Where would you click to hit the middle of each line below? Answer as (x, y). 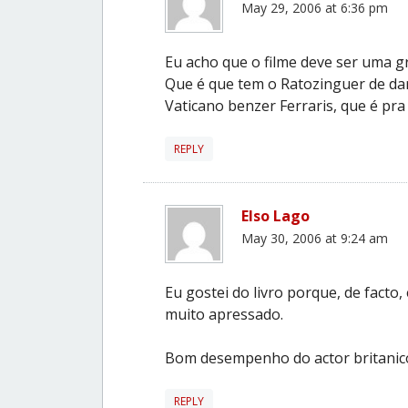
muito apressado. (224, 314)
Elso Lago (275, 215)
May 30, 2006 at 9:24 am (315, 238)
